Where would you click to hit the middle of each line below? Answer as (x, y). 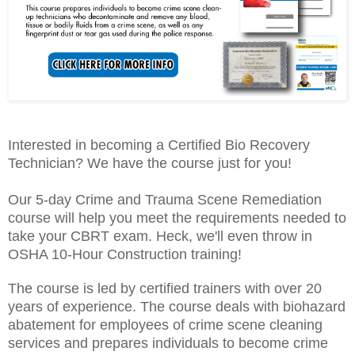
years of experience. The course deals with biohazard (177, 307)
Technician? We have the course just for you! (150, 164)
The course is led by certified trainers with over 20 (165, 289)
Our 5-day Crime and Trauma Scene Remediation (165, 200)
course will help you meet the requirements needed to (177, 218)
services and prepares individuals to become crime (168, 344)
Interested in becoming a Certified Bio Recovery (159, 145)
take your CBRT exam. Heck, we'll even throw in (160, 237)
